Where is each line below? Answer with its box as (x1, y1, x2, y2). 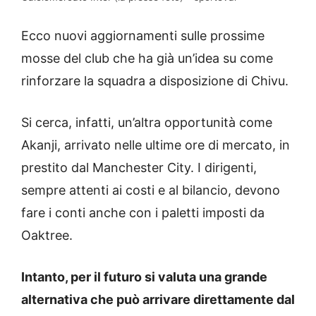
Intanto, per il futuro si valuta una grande (21, 269, 267, 285)
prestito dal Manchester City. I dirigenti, (21, 160, 257, 176)
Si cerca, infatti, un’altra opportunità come (21, 115, 272, 130)
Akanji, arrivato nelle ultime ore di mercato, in (21, 138, 290, 153)
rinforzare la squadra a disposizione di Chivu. (21, 73, 288, 89)
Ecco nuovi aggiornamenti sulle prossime (21, 28, 265, 44)
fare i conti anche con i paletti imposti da (21, 205, 265, 221)
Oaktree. (21, 228, 73, 243)
